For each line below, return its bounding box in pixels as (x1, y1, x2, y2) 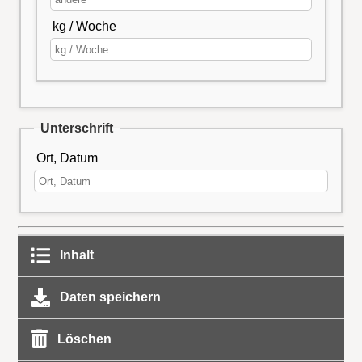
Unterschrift (40, 121, 113, 136)
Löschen (53, 331, 112, 346)
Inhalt (56, 248, 94, 263)
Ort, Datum (36, 151, 99, 166)
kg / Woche (52, 19, 116, 34)
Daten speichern (56, 289, 161, 304)
